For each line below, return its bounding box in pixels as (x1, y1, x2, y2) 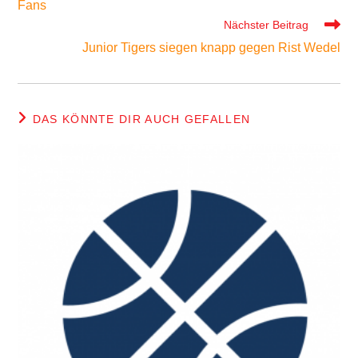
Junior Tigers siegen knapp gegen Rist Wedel (82, 41, 340, 55)
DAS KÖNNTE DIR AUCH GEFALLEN (32, 113, 251, 126)
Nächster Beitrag (223, 18, 308, 32)
